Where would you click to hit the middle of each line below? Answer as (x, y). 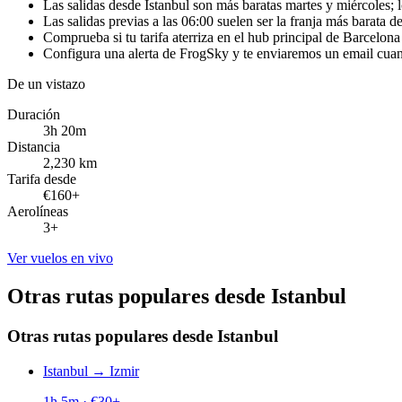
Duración (34, 115)
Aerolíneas (38, 212)
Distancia (34, 147)
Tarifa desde (42, 179)
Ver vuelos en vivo (60, 258)
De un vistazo (46, 84)
